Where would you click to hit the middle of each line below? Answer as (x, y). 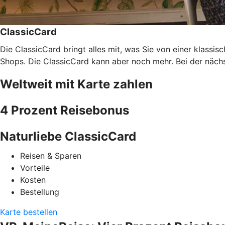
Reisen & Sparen (51, 155)
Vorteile (35, 167)
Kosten (33, 180)
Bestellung (40, 192)
